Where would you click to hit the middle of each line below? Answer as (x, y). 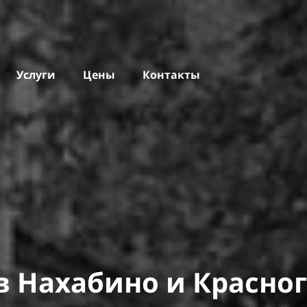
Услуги (36, 75)
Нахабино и (101, 282)
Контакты (171, 75)
